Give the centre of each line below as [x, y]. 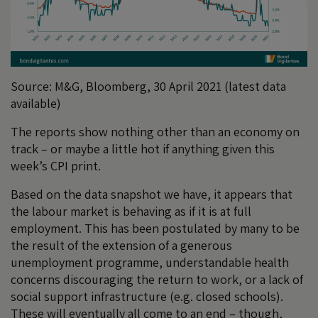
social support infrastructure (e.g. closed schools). [147, 297]
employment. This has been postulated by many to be [155, 229]
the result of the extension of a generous [121, 246]
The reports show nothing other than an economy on [155, 132]
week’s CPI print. [56, 166]
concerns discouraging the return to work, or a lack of [157, 280]
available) [36, 104]
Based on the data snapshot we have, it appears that [152, 194]
